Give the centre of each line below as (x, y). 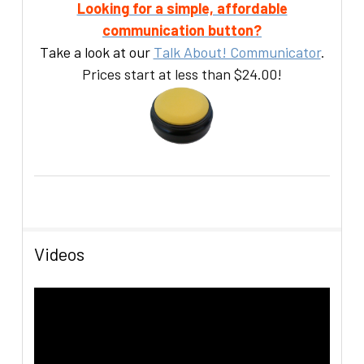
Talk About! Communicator (237, 52)
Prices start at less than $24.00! (182, 74)
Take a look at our (96, 52)
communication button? (182, 30)
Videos (60, 253)
